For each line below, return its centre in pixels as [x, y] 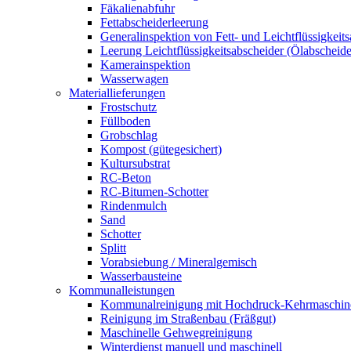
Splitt [113, 248]
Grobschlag [129, 135]
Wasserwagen [134, 79]
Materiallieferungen [117, 93]
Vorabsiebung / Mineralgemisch [179, 262]
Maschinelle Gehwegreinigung [176, 333]
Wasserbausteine [141, 276]
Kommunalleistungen [122, 290]
